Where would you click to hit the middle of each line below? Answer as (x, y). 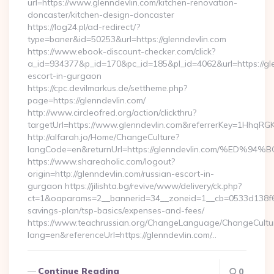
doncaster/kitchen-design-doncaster (101, 15)
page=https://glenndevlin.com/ (87, 100)
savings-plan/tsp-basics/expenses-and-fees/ (116, 210)
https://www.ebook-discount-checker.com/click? (121, 51)
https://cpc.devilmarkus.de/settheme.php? (107, 88)
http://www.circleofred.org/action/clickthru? (112, 113)
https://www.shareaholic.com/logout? (101, 161)
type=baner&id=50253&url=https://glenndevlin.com (127, 39)
